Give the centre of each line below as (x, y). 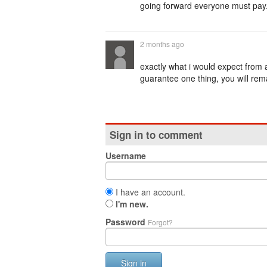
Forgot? (160, 222)
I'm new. (132, 204)
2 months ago (162, 44)
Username (126, 156)
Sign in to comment (156, 135)
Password (127, 222)
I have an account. (149, 192)
